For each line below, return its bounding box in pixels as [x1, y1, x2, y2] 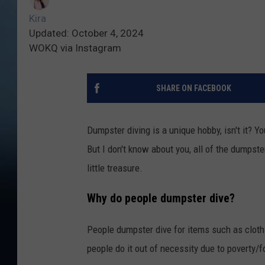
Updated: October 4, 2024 [29, 27, 144, 40]
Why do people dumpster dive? [87, 191, 235, 205]
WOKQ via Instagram [29, 42, 121, 54]
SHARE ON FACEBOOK [156, 83, 231, 93]
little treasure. [87, 162, 143, 174]
